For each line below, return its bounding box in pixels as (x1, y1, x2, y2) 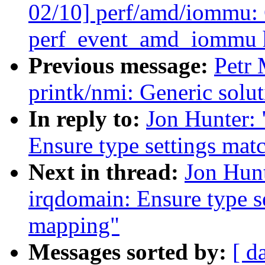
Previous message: (28, 53, 214, 79)
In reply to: (28, 106, 146, 132)
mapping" (28, 212, 119, 238)
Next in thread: (28, 159, 185, 185)
